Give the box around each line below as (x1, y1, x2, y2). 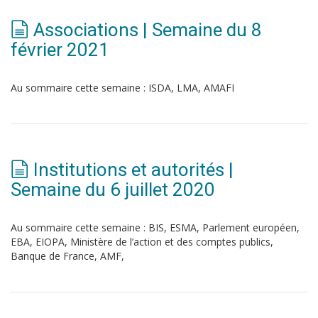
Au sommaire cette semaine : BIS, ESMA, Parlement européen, (11, 221, 300, 234)
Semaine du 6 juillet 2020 (11, 179, 215, 200)
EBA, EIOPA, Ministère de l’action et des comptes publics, (11, 235, 273, 248)
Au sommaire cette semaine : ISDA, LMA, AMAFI (11, 81, 234, 94)
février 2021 (11, 39, 109, 60)
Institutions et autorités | (33, 159, 234, 180)
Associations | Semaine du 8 (33, 19, 262, 40)
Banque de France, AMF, (11, 249, 124, 263)
